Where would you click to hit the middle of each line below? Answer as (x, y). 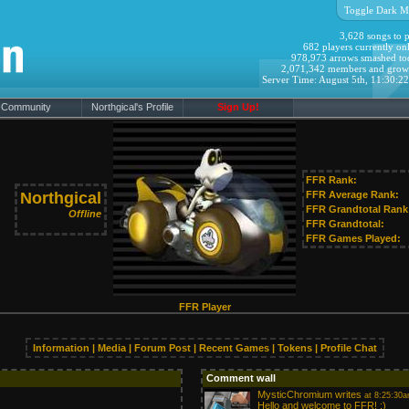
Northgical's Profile (132, 107)
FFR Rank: (331, 180)
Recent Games (234, 348)
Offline (84, 214)
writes (348, 394)
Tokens (294, 348)
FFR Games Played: (353, 238)
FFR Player (204, 307)
